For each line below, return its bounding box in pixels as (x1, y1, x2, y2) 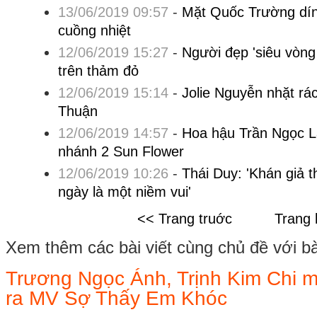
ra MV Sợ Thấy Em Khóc (6, 286, 227, 309)
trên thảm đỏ (57, 63, 139, 79)
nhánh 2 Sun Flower (57, 144, 184, 159)
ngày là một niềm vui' (57, 184, 191, 200)
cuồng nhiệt (57, 23, 131, 38)
